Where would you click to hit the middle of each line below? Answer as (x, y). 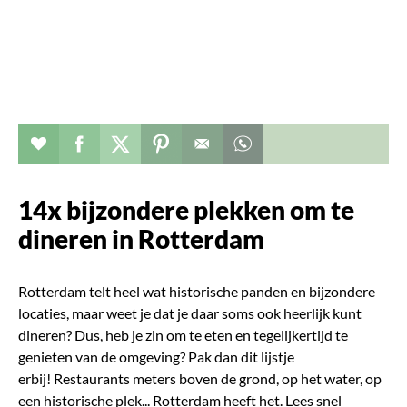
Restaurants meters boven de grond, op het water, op (218, 378)
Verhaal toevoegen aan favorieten (152, 143)
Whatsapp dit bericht (323, 143)
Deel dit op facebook (158, 143)
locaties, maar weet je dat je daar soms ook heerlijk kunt (190, 313)
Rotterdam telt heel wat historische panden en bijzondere (197, 291)
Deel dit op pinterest (239, 143)
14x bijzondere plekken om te (186, 209)
